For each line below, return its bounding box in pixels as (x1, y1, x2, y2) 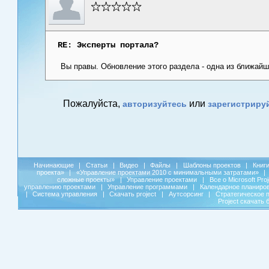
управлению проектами (24, 183, 96, 191)
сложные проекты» (57, 176, 115, 184)
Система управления (32, 190, 98, 198)
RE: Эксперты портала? (58, 40, 159, 50)
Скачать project (109, 190, 157, 198)
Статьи (86, 162, 108, 169)
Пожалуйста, (63, 98, 122, 109)
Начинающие (33, 162, 74, 169)
